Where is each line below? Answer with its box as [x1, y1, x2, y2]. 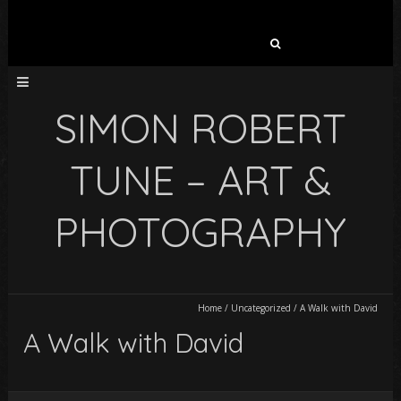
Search [111, 30, 151, 47]
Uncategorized [230, 302, 291, 314]
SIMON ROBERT [54, 103, 346, 153]
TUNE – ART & [69, 155, 331, 205]
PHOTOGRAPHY [54, 207, 346, 257]
